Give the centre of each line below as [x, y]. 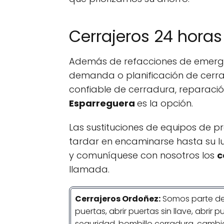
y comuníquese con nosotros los [143, 155]
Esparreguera [103, 103]
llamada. [89, 169]
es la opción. [165, 103]
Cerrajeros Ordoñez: [118, 199]
